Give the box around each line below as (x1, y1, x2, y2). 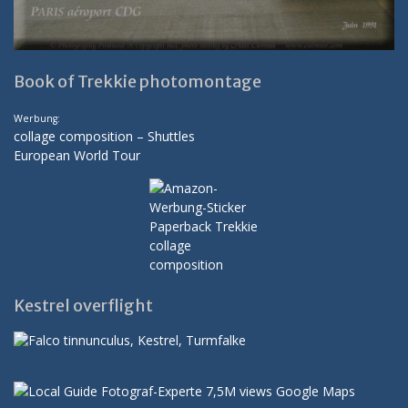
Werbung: (14, 112, 60, 126)
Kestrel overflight (14, 295, 153, 317)
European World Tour (14, 147, 140, 165)
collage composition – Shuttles (14, 127, 195, 146)
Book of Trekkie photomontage (14, 71, 261, 93)
